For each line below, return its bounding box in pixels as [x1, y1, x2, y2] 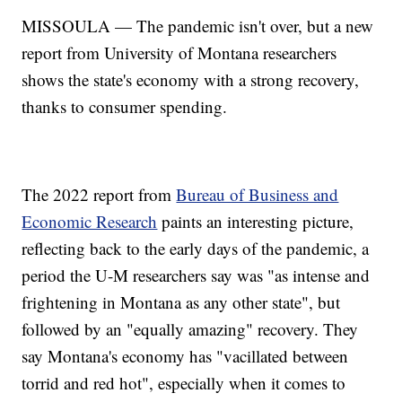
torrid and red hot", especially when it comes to [22, 371, 346, 394]
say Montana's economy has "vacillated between [22, 344, 349, 367]
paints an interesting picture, [157, 209, 354, 232]
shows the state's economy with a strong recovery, [22, 67, 360, 91]
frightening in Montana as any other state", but [22, 290, 341, 313]
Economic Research [22, 209, 158, 232]
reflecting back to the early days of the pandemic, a [22, 236, 370, 259]
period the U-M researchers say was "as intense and [22, 263, 371, 286]
